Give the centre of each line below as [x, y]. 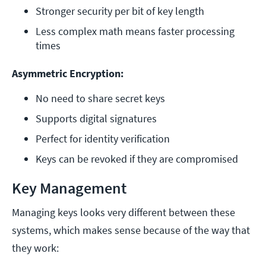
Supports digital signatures [96, 119]
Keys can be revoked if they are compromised [137, 159]
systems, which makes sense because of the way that [131, 230]
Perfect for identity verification [103, 139]
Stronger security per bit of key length [120, 11]
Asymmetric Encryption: [68, 74]
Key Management [69, 188]
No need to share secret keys [100, 99]
